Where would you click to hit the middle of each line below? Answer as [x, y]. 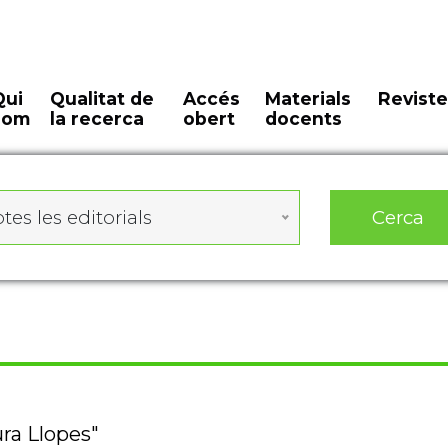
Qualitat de [102, 98]
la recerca [97, 118]
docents [303, 118]
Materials [307, 98]
